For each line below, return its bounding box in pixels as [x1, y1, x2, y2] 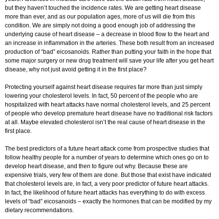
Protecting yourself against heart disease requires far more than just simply [5, 84, 202, 91]
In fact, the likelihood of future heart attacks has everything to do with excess [5, 189, 205, 197]
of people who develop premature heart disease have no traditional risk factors [5, 110, 213, 117]
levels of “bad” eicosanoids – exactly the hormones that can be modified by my [5, 198, 212, 205]
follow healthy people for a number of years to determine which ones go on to [5, 154, 209, 161]
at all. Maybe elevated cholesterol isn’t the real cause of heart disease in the [5, 119, 205, 126]
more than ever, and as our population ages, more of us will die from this [5, 13, 195, 21]
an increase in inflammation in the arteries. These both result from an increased [5, 40, 214, 47]
